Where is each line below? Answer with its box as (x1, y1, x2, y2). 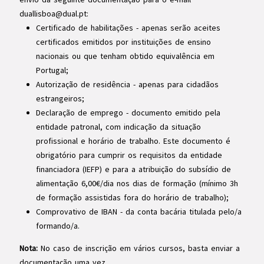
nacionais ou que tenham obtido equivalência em (35, 51, 214, 61)
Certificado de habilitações (35, 22, 133, 33)
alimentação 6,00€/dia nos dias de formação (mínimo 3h (35, 178, 238, 189)
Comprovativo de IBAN (35, 206, 117, 217)
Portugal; (35, 65, 68, 75)
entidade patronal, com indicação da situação (35, 121, 201, 132)
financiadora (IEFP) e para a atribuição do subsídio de (35, 164, 231, 174)
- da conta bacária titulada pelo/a (117, 206, 242, 217)
